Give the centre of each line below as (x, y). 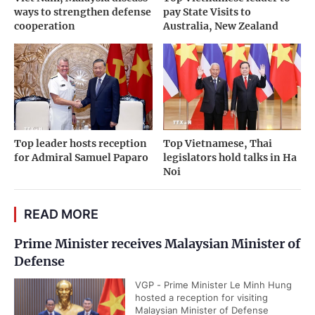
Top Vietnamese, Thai (217, 143)
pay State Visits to (207, 12)
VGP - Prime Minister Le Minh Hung (213, 285)
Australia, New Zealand (220, 26)
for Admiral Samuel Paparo (81, 157)
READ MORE (61, 214)
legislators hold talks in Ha (230, 157)
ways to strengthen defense (83, 12)
